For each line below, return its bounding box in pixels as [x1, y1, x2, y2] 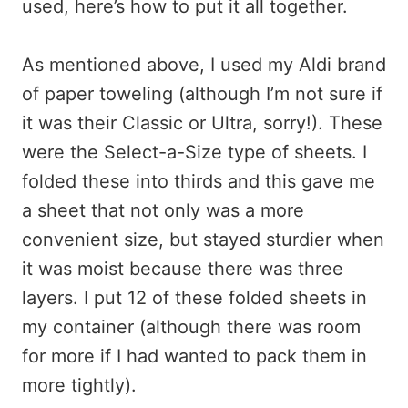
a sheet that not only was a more [22, 199, 304, 221]
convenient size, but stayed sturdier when [22, 229, 384, 250]
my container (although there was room [22, 316, 361, 338]
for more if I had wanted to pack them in [22, 345, 367, 367]
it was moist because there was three [22, 258, 343, 280]
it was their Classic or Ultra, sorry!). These [22, 112, 382, 134]
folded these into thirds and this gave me [22, 170, 375, 192]
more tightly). [22, 374, 137, 396]
